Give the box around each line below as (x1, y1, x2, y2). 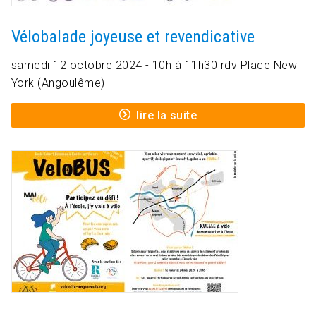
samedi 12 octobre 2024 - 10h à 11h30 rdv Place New (11, 59, 298, 73)
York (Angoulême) (11, 76, 105, 90)
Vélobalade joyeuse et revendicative (11, 27, 255, 47)
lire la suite (136, 109, 197, 123)
